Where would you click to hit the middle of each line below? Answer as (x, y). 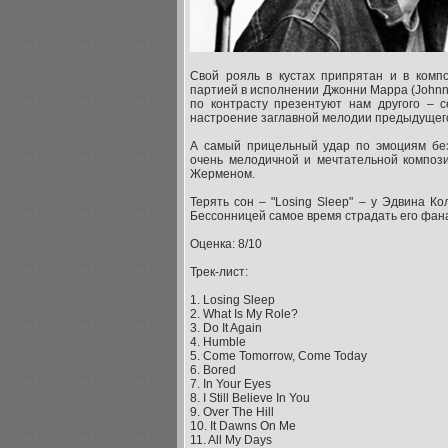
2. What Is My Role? (244, 314)
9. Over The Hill (232, 412)
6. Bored (213, 370)
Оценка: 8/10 (226, 244)
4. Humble (218, 342)
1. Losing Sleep (232, 300)
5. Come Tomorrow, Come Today (278, 356)
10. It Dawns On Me (243, 426)
